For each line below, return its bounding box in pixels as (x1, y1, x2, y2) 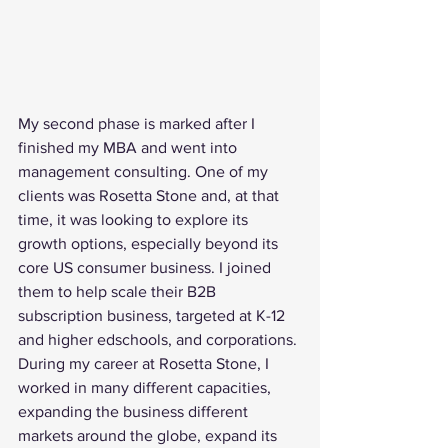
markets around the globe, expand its (18, 426, 281, 444)
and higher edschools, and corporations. (18, 330, 301, 348)
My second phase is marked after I (18, 114, 259, 132)
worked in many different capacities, (18, 378, 275, 396)
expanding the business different (18, 402, 252, 420)
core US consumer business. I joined (18, 258, 275, 276)
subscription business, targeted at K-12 (18, 306, 289, 324)
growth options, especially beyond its (18, 234, 282, 252)
